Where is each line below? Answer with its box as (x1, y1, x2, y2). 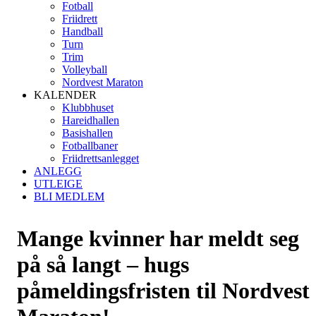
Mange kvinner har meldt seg (17, 226, 299, 251)
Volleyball (62, 63, 107, 75)
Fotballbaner (62, 140, 118, 152)
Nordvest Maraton (62, 76, 143, 88)
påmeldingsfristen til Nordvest (17, 278, 310, 303)
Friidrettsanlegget (62, 152, 139, 164)
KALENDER (34, 89, 97, 101)
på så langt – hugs (17, 252, 189, 277)
